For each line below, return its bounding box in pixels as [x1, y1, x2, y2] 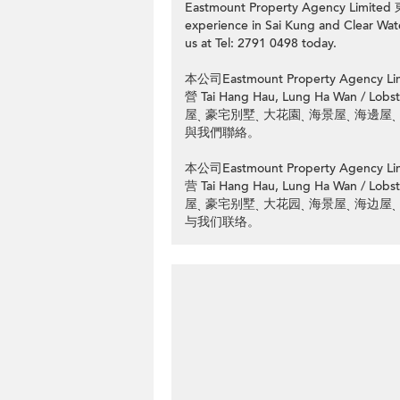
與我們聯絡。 [185, 124, 260, 141]
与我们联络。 [185, 213, 260, 230]
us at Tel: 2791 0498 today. [185, 35, 337, 52]
